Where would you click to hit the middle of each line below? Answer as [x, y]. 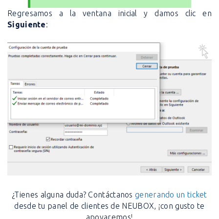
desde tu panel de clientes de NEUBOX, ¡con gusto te [109, 206]
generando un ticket [171, 195]
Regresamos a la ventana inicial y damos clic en [109, 13]
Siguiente [27, 25]
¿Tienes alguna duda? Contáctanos [74, 195]
